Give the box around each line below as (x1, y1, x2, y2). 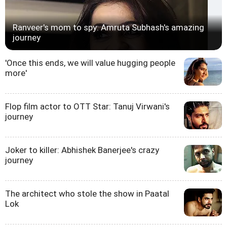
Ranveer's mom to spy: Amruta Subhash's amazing (13, 22, 204, 32)
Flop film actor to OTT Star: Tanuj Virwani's (5, 101, 170, 111)
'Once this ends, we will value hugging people (5, 58, 175, 68)
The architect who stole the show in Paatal (5, 188, 169, 199)
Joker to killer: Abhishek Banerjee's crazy (5, 145, 159, 155)
